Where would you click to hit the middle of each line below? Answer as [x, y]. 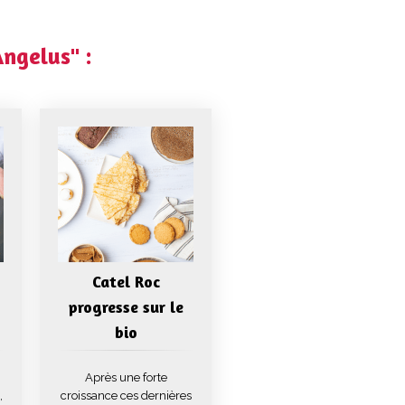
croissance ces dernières [126, 396]
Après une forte [126, 377]
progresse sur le [126, 306]
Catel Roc [126, 281]
